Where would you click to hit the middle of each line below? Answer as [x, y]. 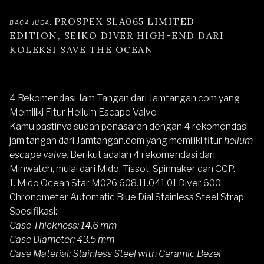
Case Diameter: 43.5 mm [62, 239]
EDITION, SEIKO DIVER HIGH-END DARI [117, 35]
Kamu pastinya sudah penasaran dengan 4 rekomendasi [129, 126]
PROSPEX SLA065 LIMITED [124, 21]
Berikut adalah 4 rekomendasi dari [143, 154]
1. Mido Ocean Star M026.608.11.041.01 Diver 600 [115, 183]
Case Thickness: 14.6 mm [63, 225]
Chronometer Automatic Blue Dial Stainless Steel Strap [127, 197]
